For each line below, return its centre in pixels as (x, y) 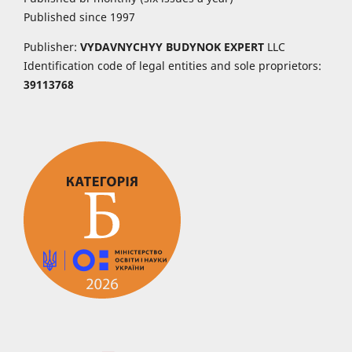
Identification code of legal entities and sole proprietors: (172, 65)
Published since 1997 (79, 16)
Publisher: (50, 46)
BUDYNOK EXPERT (213, 46)
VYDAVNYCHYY (120, 46)
